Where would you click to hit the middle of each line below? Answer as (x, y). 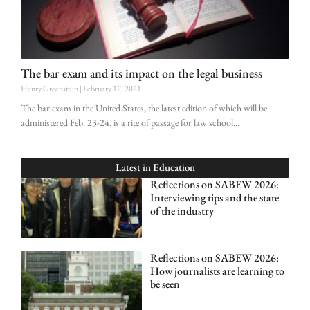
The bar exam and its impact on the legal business (142, 73)
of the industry (182, 210)
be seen (165, 284)
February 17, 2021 (111, 88)
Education (174, 167)
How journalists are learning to (217, 271)
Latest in (134, 167)
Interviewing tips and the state (214, 197)
